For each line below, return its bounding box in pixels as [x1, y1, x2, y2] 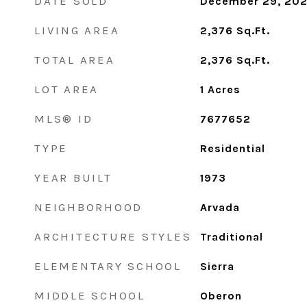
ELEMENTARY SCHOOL [34, 259, 182, 273]
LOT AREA [34, 82, 99, 96]
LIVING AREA [34, 23, 120, 37]
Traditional [199, 230, 263, 243]
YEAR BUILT [34, 171, 112, 184]
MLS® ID [34, 112, 93, 125]
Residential [199, 142, 265, 155]
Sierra [199, 260, 234, 273]
